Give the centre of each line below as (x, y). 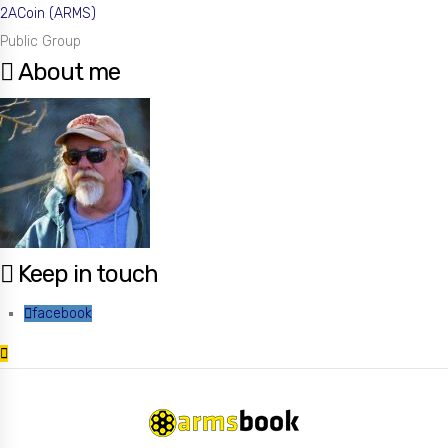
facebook (62, 314)
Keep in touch (85, 274)
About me (66, 72)
